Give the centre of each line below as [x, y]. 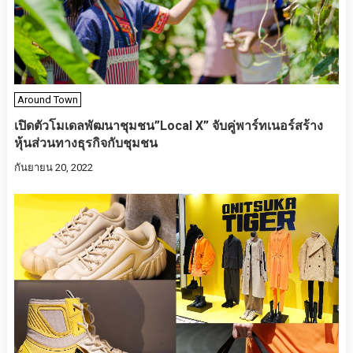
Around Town [47, 99]
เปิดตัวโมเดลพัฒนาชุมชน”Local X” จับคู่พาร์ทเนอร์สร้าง [168, 125]
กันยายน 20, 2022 [53, 167]
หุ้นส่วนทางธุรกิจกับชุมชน [85, 143]
